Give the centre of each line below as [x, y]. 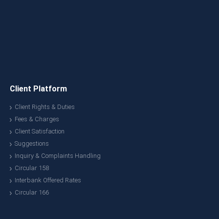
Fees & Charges [37, 119]
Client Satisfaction [40, 131]
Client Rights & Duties [45, 107]
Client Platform [38, 89]
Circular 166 [32, 192]
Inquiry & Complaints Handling [58, 156]
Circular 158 [32, 168]
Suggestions [32, 143]
